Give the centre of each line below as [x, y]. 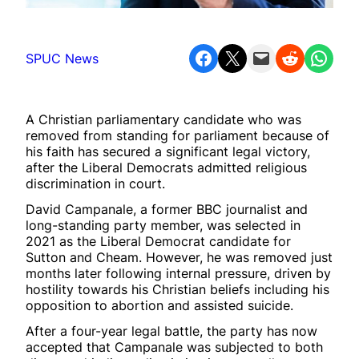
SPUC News [62, 58]
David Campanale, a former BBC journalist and [167, 209]
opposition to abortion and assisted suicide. [159, 305]
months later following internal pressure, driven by [178, 273]
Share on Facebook [198, 57]
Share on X [228, 57]
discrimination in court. [95, 183]
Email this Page [256, 57]
